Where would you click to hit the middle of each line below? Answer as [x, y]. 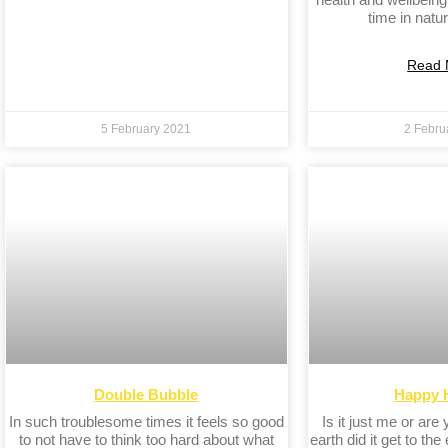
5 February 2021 [146, 129]
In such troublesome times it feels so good [146, 422]
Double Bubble [146, 395]
